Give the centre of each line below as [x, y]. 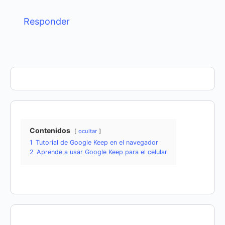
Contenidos [50, 130]
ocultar [88, 131]
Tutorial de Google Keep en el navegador [97, 142]
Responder [47, 21]
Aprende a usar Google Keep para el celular [102, 152]
